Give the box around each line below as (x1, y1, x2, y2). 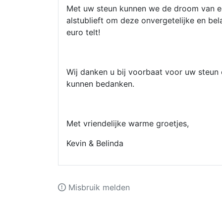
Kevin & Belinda (66, 138, 123, 148)
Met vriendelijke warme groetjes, (66, 118, 189, 128)
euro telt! (66, 27, 100, 37)
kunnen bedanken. (66, 79, 134, 89)
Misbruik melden (66, 182, 130, 192)
